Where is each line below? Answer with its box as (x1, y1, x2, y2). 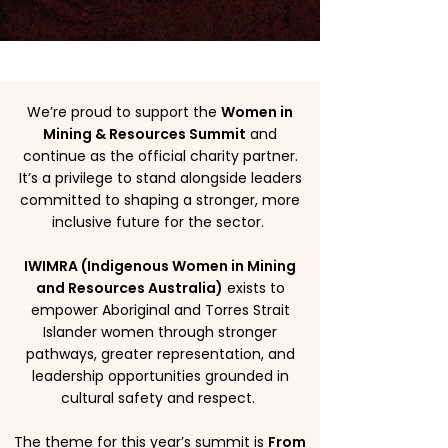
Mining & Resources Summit (43, 124, 246, 144)
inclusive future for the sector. (52, 212, 268, 232)
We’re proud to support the (27, 102, 221, 122)
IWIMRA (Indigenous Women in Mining (24, 256, 296, 276)
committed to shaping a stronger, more (20, 190, 300, 210)
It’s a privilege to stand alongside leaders (18, 168, 302, 188)
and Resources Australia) (35, 278, 223, 298)
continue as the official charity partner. (22, 146, 298, 166)
